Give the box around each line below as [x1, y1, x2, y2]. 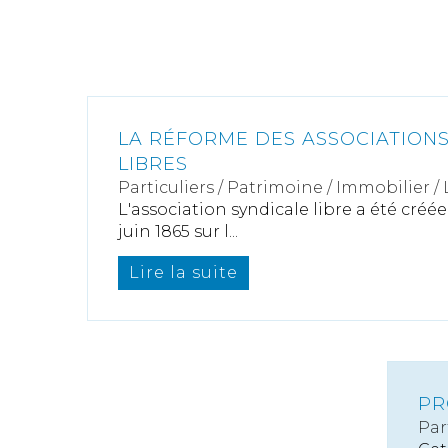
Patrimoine [227, 178, 323, 197]
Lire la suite [129, 263, 238, 282]
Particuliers [118, 178, 214, 197]
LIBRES [118, 153, 188, 175]
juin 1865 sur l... [118, 222, 238, 241]
